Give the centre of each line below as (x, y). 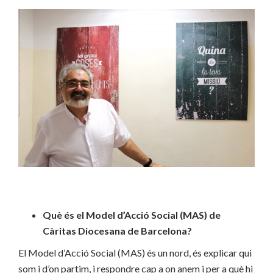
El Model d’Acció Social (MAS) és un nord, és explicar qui (135, 252)
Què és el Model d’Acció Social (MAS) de (132, 214)
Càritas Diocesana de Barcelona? (117, 230)
